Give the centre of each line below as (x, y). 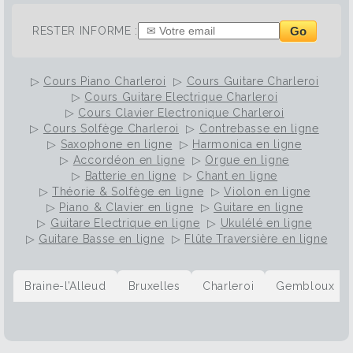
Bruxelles (154, 286)
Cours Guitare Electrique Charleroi (181, 97)
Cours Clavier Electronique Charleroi (181, 113)
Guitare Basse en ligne (101, 239)
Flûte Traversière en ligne (256, 239)
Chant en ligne (237, 176)
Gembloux (305, 286)
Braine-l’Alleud (65, 286)
